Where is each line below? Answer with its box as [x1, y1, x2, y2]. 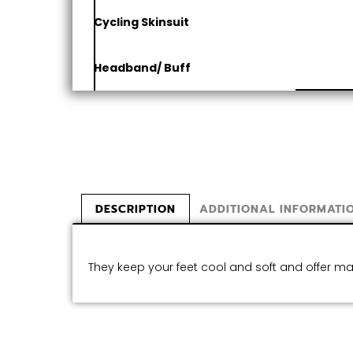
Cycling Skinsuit [94, 13, 190, 30]
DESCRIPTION [95, 200, 176, 217]
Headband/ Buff [94, 59, 191, 76]
